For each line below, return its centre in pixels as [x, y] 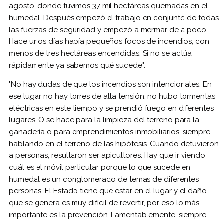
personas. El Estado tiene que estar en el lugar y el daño [108, 191]
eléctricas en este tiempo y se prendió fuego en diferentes [111, 108]
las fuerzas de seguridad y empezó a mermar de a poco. [108, 29]
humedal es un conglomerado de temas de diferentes [104, 179]
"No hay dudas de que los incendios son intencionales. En [110, 84]
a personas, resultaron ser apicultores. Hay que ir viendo [107, 155]
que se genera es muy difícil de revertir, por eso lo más [104, 203]
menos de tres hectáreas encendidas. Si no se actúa [100, 53]
